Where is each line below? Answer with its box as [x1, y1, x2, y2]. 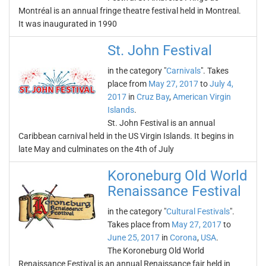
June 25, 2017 [107, 233, 160, 242]
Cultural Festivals [166, 207, 230, 216]
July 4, [210, 79, 233, 88]
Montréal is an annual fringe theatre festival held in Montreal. [18, 6, 241, 15]
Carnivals [166, 66, 201, 75]
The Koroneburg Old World [107, 246, 204, 255]
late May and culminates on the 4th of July [18, 144, 174, 154]
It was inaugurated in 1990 [18, 19, 117, 28]
